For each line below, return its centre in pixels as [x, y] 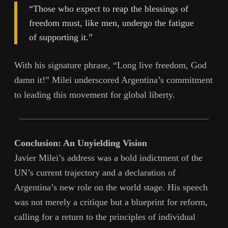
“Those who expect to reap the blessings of [109, 8]
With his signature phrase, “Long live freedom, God [110, 65]
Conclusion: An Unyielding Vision [81, 143]
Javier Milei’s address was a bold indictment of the [108, 158]
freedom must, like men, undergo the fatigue [112, 23]
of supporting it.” [61, 37]
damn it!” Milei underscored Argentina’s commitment [113, 80]
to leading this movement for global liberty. [95, 95]
